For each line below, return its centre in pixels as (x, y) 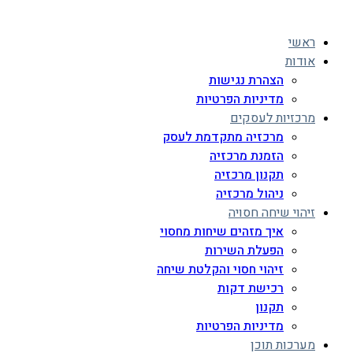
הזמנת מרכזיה (247, 156)
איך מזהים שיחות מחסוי (222, 232)
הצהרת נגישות (246, 80)
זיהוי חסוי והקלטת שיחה (220, 269)
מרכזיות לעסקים (273, 118)
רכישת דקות (251, 288)
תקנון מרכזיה (249, 175)
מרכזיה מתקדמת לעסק (223, 137)
